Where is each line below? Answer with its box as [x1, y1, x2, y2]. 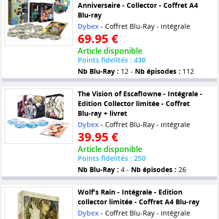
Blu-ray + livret [77, 109, 127, 118]
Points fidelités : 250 [77, 153, 146, 163]
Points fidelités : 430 [77, 55, 146, 65]
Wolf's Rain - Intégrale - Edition [77, 187, 182, 197]
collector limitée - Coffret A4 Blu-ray [77, 197, 199, 206]
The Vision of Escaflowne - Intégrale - [77, 89, 202, 99]
